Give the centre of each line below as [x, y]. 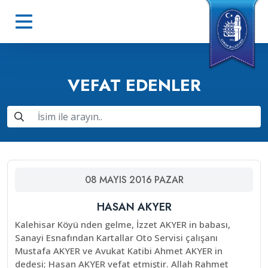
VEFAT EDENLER [134, 85]
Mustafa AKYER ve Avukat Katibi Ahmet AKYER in [119, 251]
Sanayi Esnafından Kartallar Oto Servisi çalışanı [116, 237]
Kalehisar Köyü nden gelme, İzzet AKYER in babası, [123, 224]
